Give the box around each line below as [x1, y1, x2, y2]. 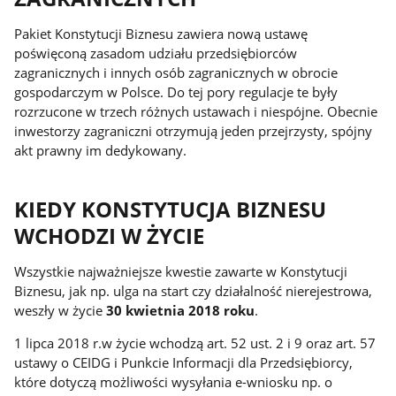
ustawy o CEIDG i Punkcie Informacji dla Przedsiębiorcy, [14, 353, 354, 371]
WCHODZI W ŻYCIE [14, 221, 205, 250]
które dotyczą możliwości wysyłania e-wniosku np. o [14, 372, 333, 391]
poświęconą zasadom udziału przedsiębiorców [14, 44, 298, 63]
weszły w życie [14, 301, 107, 320]
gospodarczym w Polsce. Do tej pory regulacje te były [14, 83, 339, 102]
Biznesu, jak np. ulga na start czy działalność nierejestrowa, [14, 282, 373, 301]
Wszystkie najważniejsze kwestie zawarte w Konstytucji [14, 263, 348, 281]
